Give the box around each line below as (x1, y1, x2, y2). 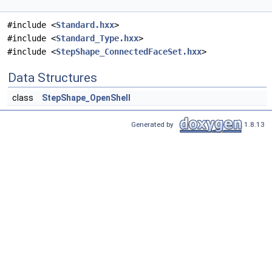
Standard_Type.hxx (56, 33, 138, 44)
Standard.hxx (56, 20, 114, 30)
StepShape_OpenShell (42, 93, 131, 103)
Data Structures (8, 70, 97, 86)
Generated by (131, 120, 177, 129)
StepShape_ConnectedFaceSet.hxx (56, 47, 202, 57)
